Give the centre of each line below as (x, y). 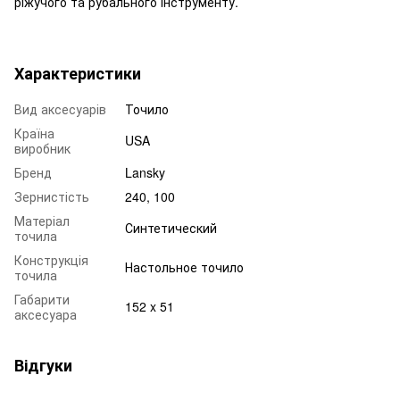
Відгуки (43, 365)
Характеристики (78, 73)
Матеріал (42, 220)
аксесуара (46, 314)
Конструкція (51, 259)
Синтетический (171, 227)
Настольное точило (184, 267)
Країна (34, 133)
